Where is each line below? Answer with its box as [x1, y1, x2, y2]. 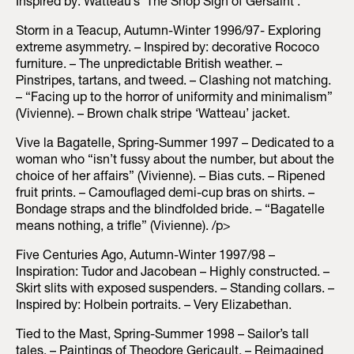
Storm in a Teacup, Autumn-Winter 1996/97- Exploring [16, 26, 321, 40]
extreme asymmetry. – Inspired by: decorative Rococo [16, 43, 319, 56]
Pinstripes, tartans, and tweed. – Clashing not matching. [16, 76, 331, 89]
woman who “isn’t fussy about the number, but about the [16, 155, 334, 168]
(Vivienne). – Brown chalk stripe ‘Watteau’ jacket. [16, 109, 290, 122]
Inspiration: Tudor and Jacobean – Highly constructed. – [16, 267, 330, 281]
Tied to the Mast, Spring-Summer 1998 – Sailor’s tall [16, 330, 309, 343]
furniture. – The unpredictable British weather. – [16, 59, 282, 73]
